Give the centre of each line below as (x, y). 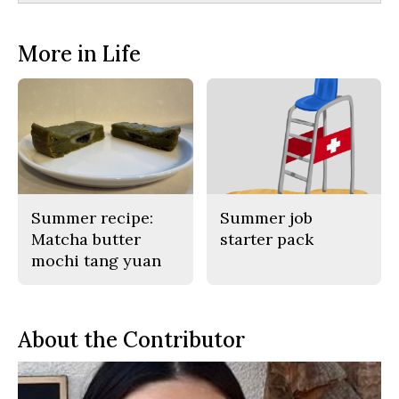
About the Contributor (131, 339)
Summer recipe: (92, 217)
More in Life (79, 54)
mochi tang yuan (96, 260)
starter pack (266, 239)
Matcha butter (86, 239)
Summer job (266, 217)
